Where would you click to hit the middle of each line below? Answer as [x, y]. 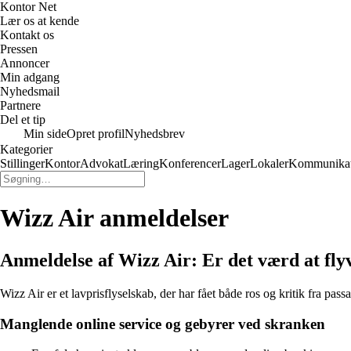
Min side [45, 134]
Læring [141, 163]
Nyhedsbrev [155, 134]
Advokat [101, 163]
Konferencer [190, 163]
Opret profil [96, 134]
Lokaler [269, 163]
